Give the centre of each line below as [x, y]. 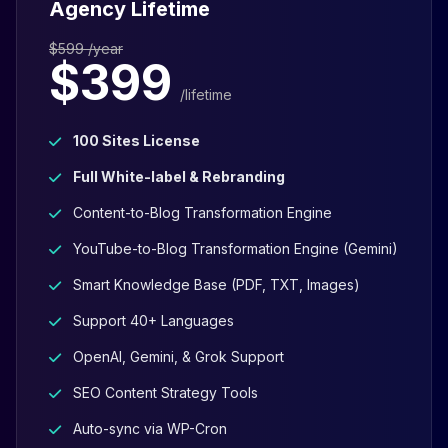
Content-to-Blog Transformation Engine [202, 213]
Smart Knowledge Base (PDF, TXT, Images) [216, 285]
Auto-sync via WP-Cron [150, 429]
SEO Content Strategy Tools [165, 393]
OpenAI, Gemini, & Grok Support [178, 357]
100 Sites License [136, 141]
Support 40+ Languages [153, 321]
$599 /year [86, 49]
